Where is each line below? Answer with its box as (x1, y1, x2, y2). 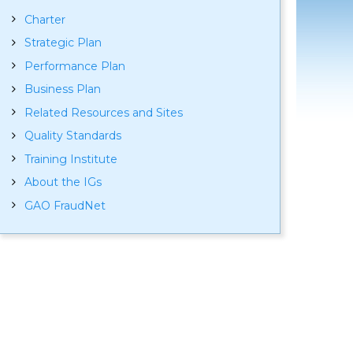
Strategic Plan (24, 35, 102, 50)
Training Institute (24, 151, 117, 166)
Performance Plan (24, 58, 125, 73)
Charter (24, 12, 65, 27)
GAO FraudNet (24, 198, 106, 213)
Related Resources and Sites (24, 105, 183, 120)
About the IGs (24, 175, 102, 190)
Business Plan (24, 82, 101, 97)
